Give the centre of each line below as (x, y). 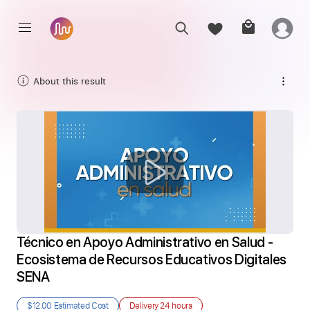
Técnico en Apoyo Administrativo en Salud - (145, 242)
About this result (70, 81)
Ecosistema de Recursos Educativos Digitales (152, 259)
